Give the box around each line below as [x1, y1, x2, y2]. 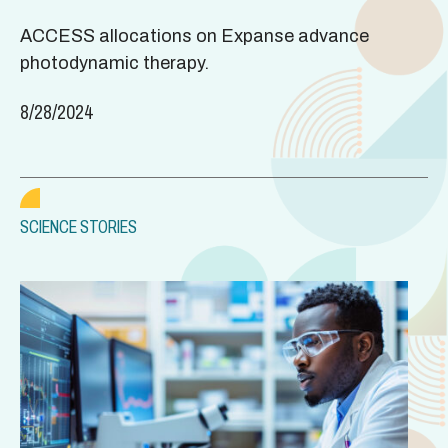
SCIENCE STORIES [20, 216, 137, 237]
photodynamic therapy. [20, 52, 209, 73]
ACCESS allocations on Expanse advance [20, 25, 369, 46]
